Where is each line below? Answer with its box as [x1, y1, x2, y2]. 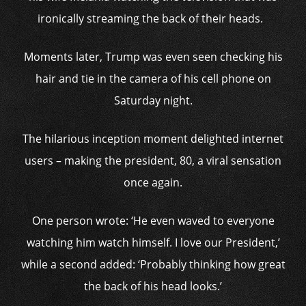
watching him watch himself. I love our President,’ [26, 235, 280, 250]
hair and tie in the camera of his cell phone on [35, 71, 271, 86]
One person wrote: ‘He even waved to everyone [31, 213, 275, 228]
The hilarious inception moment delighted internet [23, 131, 283, 146]
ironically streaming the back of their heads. [38, 11, 268, 26]
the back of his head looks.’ [84, 279, 222, 294]
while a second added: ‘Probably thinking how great [20, 257, 286, 272]
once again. [124, 175, 182, 190]
